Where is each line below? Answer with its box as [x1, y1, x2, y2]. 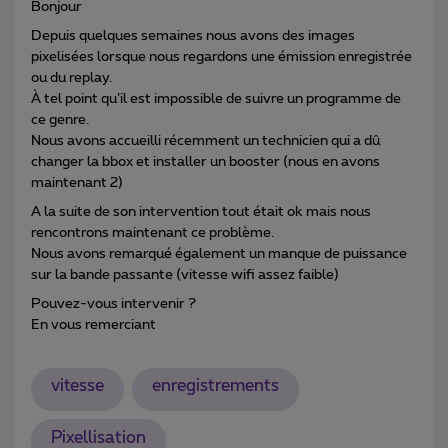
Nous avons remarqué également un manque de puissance [31, 246, 407, 261]
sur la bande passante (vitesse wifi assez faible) [31, 267, 342, 282]
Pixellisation [50, 429, 146, 446]
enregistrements [151, 378, 279, 395]
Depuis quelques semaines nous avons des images [31, 28, 355, 43]
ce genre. [31, 112, 92, 127]
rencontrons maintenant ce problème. [31, 225, 277, 240]
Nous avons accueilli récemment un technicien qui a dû [31, 133, 380, 148]
